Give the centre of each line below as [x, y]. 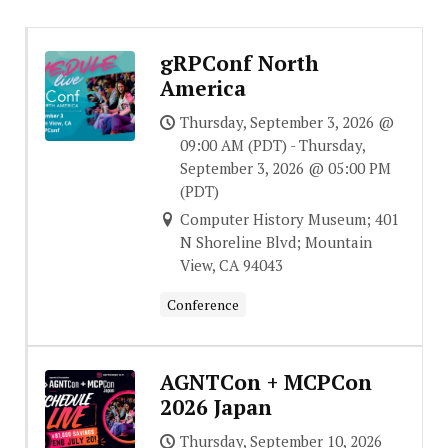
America [202, 88]
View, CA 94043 [231, 265]
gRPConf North [239, 63]
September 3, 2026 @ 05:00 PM [285, 168]
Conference [202, 305]
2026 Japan [215, 407]
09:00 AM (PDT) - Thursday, [272, 145]
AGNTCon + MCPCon [265, 382]
